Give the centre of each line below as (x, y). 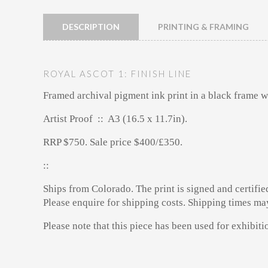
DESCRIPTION (91, 26)
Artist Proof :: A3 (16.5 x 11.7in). (115, 118)
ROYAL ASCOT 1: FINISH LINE (119, 73)
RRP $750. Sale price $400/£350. (113, 142)
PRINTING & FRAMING (203, 26)
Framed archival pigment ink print (117, 95)
